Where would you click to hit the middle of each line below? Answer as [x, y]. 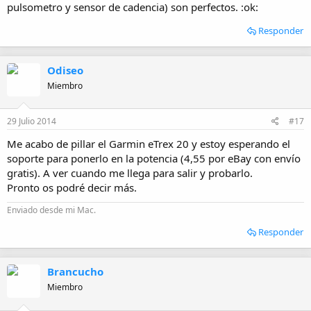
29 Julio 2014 [32, 121]
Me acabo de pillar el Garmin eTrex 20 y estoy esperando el [149, 144]
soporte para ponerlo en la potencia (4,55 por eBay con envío [154, 158]
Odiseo [65, 70]
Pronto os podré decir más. [72, 187]
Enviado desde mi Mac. [51, 210]
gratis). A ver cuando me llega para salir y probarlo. [130, 173]
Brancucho [75, 271]
